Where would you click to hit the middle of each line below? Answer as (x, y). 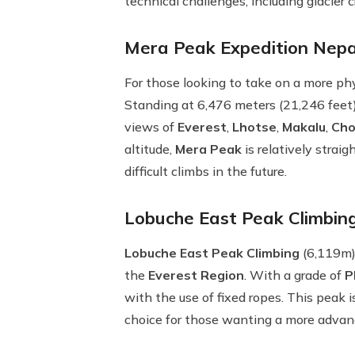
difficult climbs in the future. (206, 171)
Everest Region (196, 275)
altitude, (150, 149)
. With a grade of (294, 275)
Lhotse (254, 127)
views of (151, 127)
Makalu (304, 127)
